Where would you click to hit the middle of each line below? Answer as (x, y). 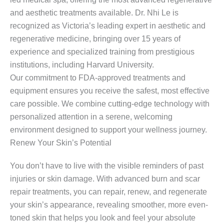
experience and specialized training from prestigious (102, 52)
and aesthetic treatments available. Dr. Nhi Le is (94, 13)
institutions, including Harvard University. (82, 65)
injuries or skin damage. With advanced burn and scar (105, 179)
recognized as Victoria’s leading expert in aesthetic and (108, 26)
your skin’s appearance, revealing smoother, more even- (109, 205)
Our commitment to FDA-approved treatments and (98, 78)
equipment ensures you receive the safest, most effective (110, 91)
